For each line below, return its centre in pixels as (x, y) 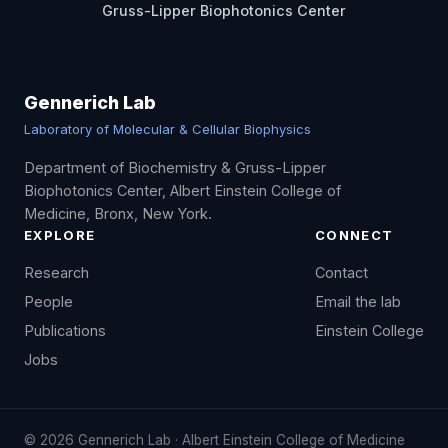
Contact (341, 273)
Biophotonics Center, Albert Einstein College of (182, 191)
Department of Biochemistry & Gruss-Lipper (175, 168)
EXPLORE (60, 235)
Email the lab (358, 302)
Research (56, 273)
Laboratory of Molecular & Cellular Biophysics (167, 129)
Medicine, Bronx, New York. (118, 214)
